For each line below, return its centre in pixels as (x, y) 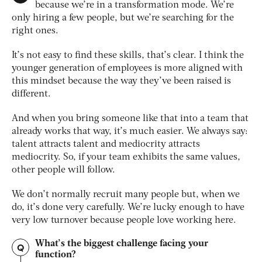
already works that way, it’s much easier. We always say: (130, 132)
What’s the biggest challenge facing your (122, 244)
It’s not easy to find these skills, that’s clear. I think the (128, 56)
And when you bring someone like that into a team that (130, 119)
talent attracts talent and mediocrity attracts (106, 145)
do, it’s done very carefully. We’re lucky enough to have (128, 208)
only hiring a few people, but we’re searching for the (123, 18)
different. (32, 94)
